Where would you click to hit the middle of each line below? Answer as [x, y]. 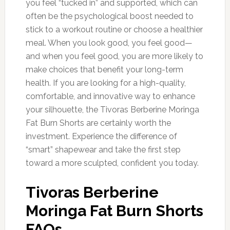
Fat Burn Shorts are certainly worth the [98, 123]
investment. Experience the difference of [101, 136]
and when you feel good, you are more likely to [114, 56]
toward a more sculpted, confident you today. [112, 163]
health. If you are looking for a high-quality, [106, 83]
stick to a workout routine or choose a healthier [114, 29]
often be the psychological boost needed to [109, 16]
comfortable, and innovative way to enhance [110, 96]
